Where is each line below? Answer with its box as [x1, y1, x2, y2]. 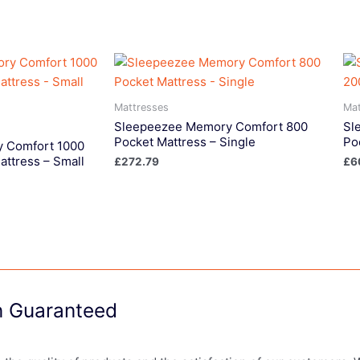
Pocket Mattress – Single [114, 133, 256, 149]
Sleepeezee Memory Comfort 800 [114, 118, 308, 134]
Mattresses [114, 100, 169, 113]
